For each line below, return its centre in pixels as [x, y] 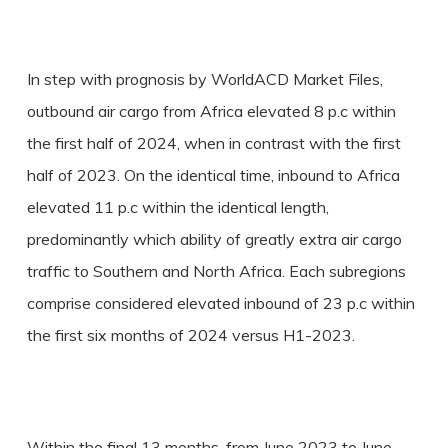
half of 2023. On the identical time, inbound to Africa [213, 175]
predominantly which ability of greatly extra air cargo [214, 239]
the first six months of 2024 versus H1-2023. [190, 335]
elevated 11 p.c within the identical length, [177, 207]
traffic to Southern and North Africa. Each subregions [216, 271]
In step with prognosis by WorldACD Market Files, [204, 79]
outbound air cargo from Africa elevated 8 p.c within [211, 111]
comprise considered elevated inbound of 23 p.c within [220, 303]
